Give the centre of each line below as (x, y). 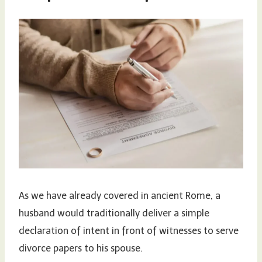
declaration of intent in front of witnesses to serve (129, 231)
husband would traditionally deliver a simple (114, 213)
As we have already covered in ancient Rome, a (120, 196)
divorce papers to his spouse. (81, 249)
